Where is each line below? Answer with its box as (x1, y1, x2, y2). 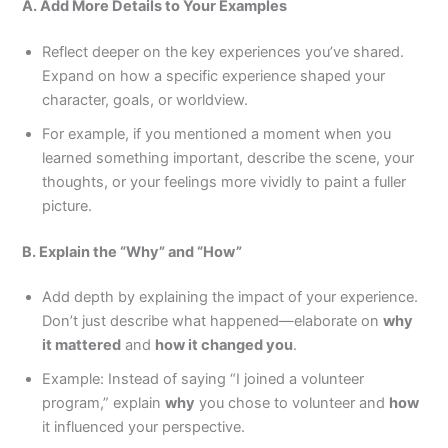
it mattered (42, 336, 122, 355)
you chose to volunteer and (195, 394, 390, 413)
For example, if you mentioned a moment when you (42, 124, 392, 143)
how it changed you (155, 336, 294, 355)
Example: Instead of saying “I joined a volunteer (42, 370, 365, 389)
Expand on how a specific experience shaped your (42, 66, 386, 85)
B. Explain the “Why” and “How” (22, 242, 243, 261)
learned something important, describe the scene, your (42, 148, 415, 167)
